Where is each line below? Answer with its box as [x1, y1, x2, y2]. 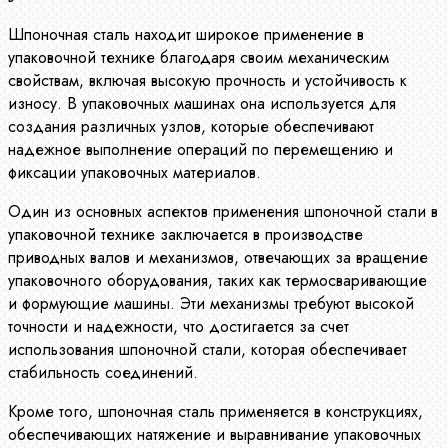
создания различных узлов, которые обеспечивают [8, 114, 374, 138]
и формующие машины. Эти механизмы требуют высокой [8, 291, 414, 315]
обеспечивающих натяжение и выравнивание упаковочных [8, 422, 421, 446]
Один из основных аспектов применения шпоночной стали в [8, 199, 438, 223]
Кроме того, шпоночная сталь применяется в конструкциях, [8, 399, 423, 423]
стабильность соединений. [8, 360, 198, 384]
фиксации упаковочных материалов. [8, 160, 261, 184]
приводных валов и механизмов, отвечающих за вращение [8, 245, 428, 269]
